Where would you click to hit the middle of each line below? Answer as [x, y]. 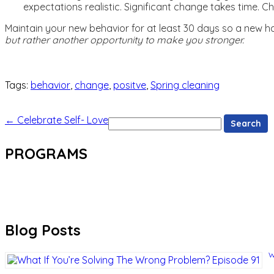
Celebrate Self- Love [61, 120]
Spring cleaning [185, 85]
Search [124, 120]
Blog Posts [43, 230]
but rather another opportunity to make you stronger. [124, 40]
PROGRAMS [46, 154]
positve [130, 85]
